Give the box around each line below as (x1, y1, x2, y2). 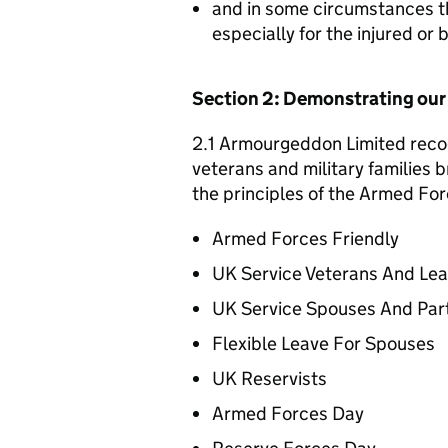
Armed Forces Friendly (212, 226, 399, 250)
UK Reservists (212, 366, 327, 390)
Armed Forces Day (212, 401, 364, 425)
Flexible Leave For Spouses (212, 331, 435, 355)
